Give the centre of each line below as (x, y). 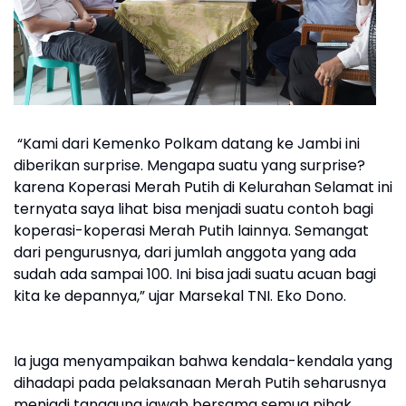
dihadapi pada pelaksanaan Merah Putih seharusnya (200, 382)
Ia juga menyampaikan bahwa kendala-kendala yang (203, 361)
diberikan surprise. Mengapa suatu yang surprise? (189, 165)
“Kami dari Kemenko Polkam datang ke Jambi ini (187, 143)
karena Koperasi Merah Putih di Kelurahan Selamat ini (203, 187)
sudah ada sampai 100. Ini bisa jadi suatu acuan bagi (195, 274)
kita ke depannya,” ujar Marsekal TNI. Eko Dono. (180, 295)
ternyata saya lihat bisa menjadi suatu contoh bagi (193, 208)
